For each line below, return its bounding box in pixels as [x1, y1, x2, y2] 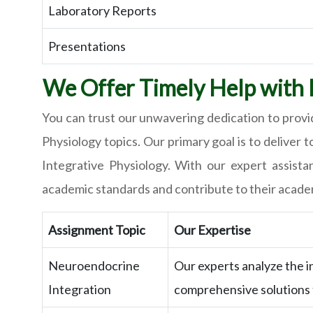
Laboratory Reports [48, 3, 156, 19]
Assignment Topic [48, 222, 145, 238]
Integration [48, 282, 111, 298]
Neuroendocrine [48, 258, 140, 274]
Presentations [48, 38, 126, 54]
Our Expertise [174, 222, 251, 238]
